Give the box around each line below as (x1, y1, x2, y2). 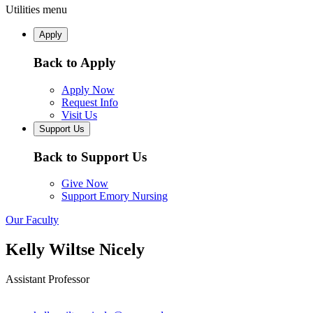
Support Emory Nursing (61, 190, 168, 203)
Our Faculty (6, 214, 59, 226)
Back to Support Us (34, 149, 147, 164)
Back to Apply (34, 55, 116, 71)
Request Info (61, 96, 118, 108)
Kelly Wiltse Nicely (6, 240, 145, 259)
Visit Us (61, 108, 97, 121)
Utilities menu (6, 3, 67, 16)
